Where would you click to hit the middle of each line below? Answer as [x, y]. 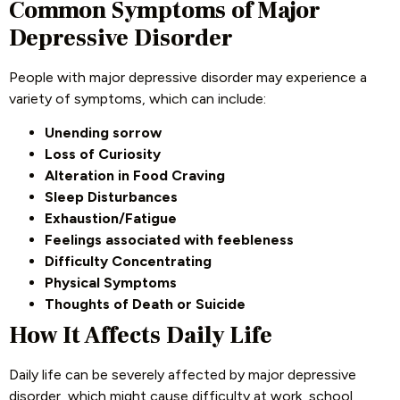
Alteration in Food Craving [135, 175]
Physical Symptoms [111, 282]
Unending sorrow [103, 132]
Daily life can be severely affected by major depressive [183, 374]
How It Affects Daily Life [141, 335]
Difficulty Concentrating [128, 261]
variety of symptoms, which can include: [137, 98]
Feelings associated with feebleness [171, 239]
